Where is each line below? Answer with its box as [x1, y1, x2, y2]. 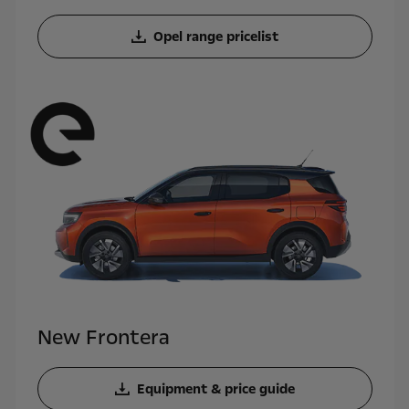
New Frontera [37, 324, 170, 352]
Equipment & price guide [136, 380, 295, 399]
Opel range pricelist [152, 26, 278, 46]
